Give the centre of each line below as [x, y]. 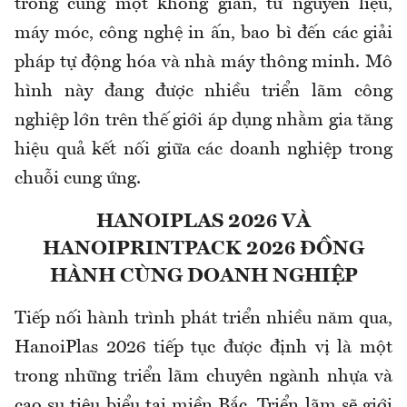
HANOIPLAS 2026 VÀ [203, 222]
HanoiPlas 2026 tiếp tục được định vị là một [203, 348]
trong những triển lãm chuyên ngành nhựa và [203, 377]
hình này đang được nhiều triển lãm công [203, 92]
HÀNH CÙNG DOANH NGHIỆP [203, 277]
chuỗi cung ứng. [78, 179]
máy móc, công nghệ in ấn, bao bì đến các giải [203, 34]
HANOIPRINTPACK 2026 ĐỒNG [203, 249]
